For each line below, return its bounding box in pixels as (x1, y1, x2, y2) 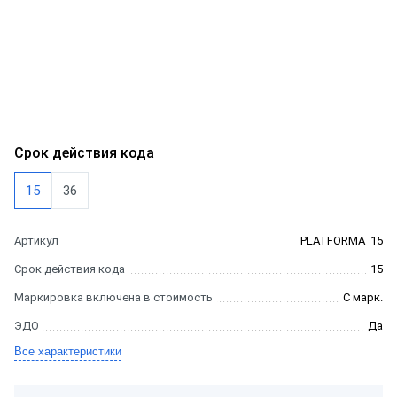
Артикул (14, 234, 58, 247)
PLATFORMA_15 (300, 234, 383, 247)
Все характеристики (14, 345, 121, 358)
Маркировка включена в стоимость (14, 291, 213, 304)
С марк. (343, 291, 383, 304)
